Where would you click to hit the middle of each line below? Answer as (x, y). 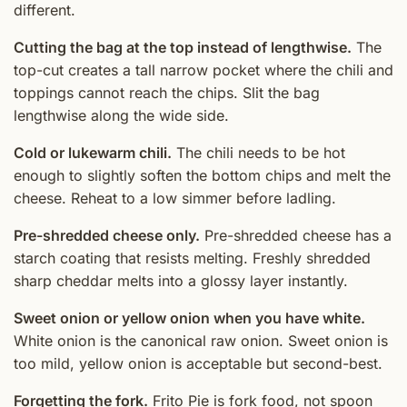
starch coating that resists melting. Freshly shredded (192, 258)
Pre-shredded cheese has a (296, 235)
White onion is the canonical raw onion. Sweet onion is (201, 340)
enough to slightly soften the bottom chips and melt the (202, 175)
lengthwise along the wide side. (121, 115)
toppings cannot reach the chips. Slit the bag (167, 92)
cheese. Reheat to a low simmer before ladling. (175, 198)
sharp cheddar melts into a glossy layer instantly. (181, 280)
